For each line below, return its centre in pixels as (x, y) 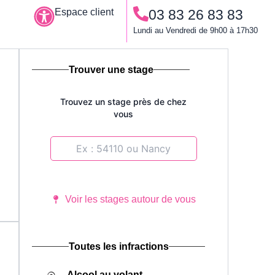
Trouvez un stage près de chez (124, 102)
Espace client (84, 12)
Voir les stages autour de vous (131, 199)
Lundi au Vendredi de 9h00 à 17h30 (196, 30)
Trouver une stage (111, 70)
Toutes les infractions (118, 247)
